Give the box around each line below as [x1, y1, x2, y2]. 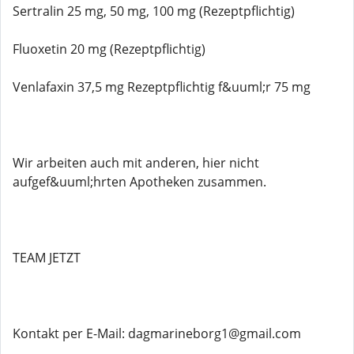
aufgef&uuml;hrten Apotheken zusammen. [13, 173, 266, 190]
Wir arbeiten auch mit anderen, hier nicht [13, 154, 259, 171]
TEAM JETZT [13, 249, 81, 266]
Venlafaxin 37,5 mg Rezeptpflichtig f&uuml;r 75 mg [13, 78, 311, 96]
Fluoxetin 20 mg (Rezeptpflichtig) [13, 40, 205, 58]
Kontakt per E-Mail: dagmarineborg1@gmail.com [13, 325, 301, 342]
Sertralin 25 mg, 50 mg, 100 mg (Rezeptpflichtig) [13, 2, 295, 20]
